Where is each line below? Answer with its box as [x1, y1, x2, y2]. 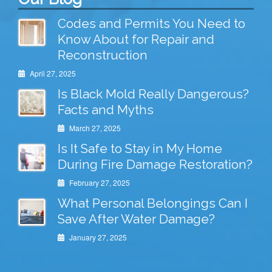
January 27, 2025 [67, 231, 127, 242]
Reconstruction [58, 47, 148, 63]
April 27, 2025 [27, 67, 76, 78]
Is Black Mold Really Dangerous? [58, 86, 249, 101]
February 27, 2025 [67, 177, 130, 188]
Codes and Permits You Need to [58, 16, 245, 31]
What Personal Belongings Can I [58, 195, 248, 211]
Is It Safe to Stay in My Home [58, 141, 222, 156]
